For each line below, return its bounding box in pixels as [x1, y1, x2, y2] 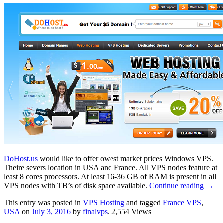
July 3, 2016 [32, 207, 71, 216]
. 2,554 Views [108, 207, 151, 216]
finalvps [83, 207, 108, 216]
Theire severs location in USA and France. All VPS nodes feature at [4, 163, 217, 172]
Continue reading [149, 181, 206, 190]
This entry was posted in [4, 198, 83, 207]
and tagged [124, 198, 163, 207]
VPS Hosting [83, 198, 124, 207]
